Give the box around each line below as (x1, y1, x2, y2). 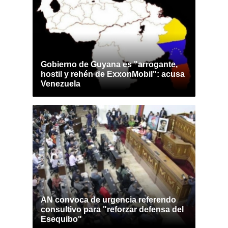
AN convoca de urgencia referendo (41, 195, 176, 204)
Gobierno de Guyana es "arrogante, (41, 60, 178, 69)
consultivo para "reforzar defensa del (41, 205, 184, 214)
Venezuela (41, 79, 80, 88)
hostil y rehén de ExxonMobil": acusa (41, 70, 185, 78)
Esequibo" (41, 215, 82, 223)
